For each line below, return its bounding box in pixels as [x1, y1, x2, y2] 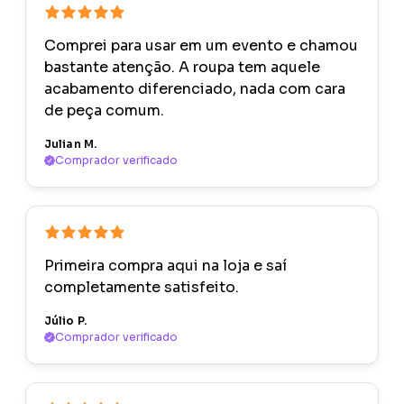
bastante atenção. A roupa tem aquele [44, 58, 320, 78]
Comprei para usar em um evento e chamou [44, 36, 358, 56]
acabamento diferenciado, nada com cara [44, 79, 345, 99]
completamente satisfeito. [44, 278, 239, 298]
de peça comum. [44, 101, 164, 121]
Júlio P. [44, 314, 87, 328]
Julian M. [44, 137, 97, 151]
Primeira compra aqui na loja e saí [44, 256, 287, 276]
